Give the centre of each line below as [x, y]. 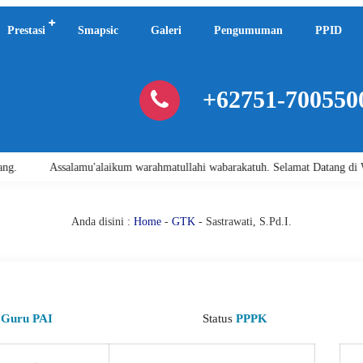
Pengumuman [248, 30]
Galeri [166, 30]
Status [219, 318]
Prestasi [26, 30]
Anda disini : [101, 222]
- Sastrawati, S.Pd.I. [243, 222]
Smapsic [98, 30]
